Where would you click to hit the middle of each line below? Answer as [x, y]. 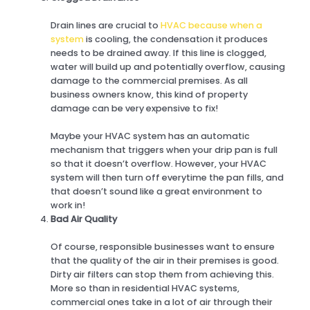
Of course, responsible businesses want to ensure [163, 246]
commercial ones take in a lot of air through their [162, 302]
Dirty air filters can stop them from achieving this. [163, 274]
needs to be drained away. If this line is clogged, [159, 53]
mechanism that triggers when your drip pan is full [164, 149]
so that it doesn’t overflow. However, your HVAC [159, 163]
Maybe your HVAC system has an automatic [151, 136]
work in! [68, 205]
